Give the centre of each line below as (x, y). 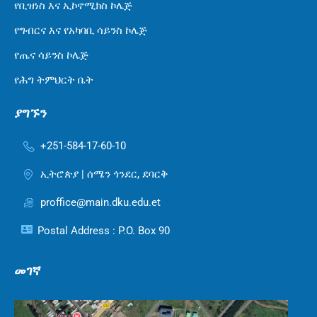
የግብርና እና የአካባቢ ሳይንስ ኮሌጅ (81, 31)
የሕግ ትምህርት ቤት (54, 80)
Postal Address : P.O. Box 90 (104, 231)
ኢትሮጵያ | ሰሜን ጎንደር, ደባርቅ (104, 174)
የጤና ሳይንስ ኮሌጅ (51, 56)
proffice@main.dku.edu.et (100, 203)
